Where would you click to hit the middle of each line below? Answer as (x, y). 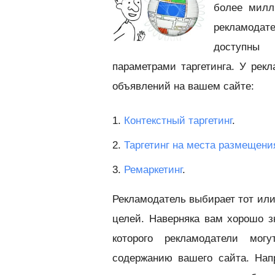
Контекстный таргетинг (178, 121)
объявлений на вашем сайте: (183, 86)
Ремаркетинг (153, 170)
